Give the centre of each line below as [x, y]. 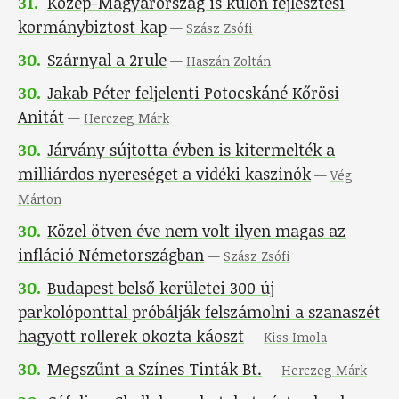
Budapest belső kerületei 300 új [161, 288]
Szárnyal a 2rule [107, 60]
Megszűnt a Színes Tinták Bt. [155, 369]
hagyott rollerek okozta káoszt [131, 336]
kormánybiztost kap [92, 27]
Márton [40, 199]
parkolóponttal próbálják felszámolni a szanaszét [199, 312]
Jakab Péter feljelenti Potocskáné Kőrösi [193, 93]
